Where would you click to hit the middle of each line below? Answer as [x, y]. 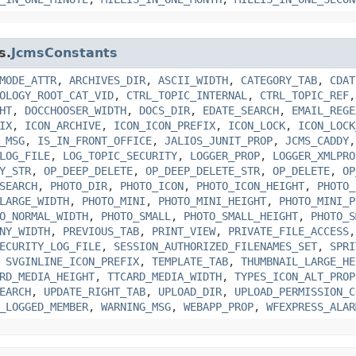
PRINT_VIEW [184, 231]
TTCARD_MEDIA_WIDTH [164, 276]
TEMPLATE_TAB [190, 261]
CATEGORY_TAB [279, 80]
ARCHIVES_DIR [107, 80]
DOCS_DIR [164, 110]
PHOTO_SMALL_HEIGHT [241, 216]
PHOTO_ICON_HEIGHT [250, 186]
